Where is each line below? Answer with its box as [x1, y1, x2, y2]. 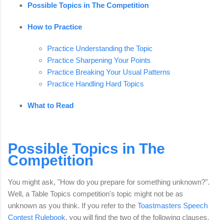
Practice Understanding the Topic [47, 44, 153, 53]
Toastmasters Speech [137, 201, 208, 210]
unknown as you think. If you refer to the [8, 201, 137, 210]
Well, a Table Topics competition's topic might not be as [8, 190, 183, 198]
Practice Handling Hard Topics [47, 80, 144, 88]
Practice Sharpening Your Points [47, 56, 151, 65]
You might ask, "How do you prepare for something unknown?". [8, 178, 210, 187]
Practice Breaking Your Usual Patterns [47, 68, 170, 77]
